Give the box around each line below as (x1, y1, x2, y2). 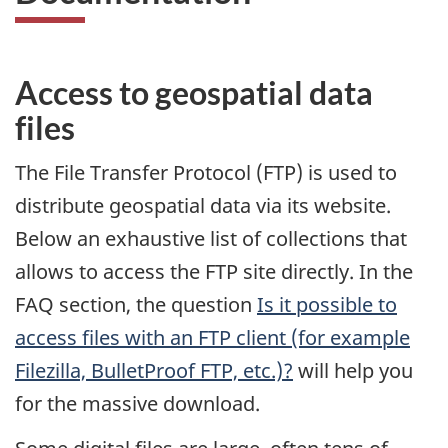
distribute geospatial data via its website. (15, 192, 391, 220)
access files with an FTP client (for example (15, 324, 410, 352)
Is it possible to (257, 291, 397, 319)
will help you (293, 357, 413, 385)
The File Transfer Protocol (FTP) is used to (15, 159, 397, 187)
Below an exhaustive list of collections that (15, 225, 407, 253)
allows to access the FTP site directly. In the (15, 258, 413, 286)
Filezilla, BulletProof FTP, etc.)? (15, 357, 293, 385)
